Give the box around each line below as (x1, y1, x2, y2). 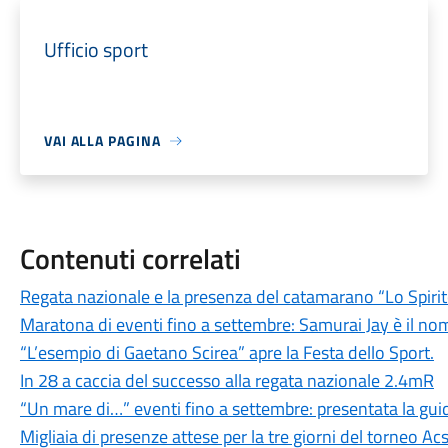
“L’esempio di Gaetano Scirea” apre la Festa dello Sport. (19, 339, 434, 366)
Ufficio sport (43, 34, 148, 65)
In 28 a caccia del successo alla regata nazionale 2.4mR (19, 367, 434, 394)
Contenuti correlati (19, 237, 241, 280)
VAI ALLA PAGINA (43, 130, 161, 151)
